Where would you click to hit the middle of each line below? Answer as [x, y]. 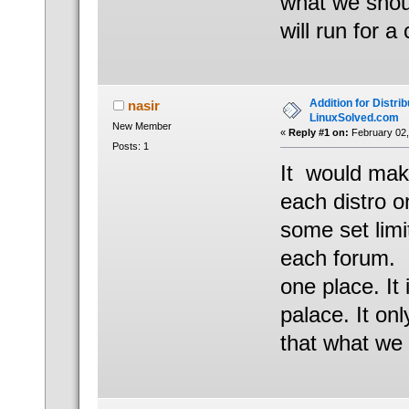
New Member [142, 126]
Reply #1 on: [318, 133]
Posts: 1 [130, 146]
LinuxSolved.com [354, 118]
